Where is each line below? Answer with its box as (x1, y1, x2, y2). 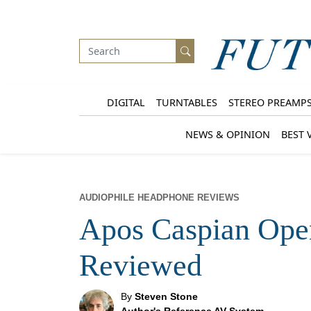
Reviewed (79, 249, 202, 283)
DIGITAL (106, 95, 145, 109)
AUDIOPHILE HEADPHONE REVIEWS (79, 192, 239, 203)
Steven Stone (135, 291, 198, 303)
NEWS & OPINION (185, 127, 270, 141)
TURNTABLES (155, 95, 217, 109)
